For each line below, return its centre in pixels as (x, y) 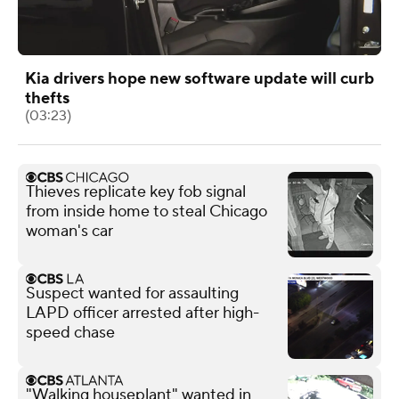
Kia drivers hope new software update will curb (199, 78)
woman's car (69, 231)
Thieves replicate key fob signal (136, 191)
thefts (47, 98)
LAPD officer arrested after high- (142, 313)
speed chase (70, 332)
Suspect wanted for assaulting (132, 293)
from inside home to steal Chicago (147, 211)
